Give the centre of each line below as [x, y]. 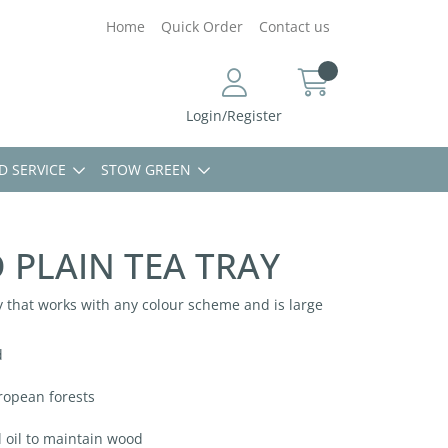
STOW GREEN [146, 169]
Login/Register [234, 115]
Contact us [294, 26]
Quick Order [202, 26]
